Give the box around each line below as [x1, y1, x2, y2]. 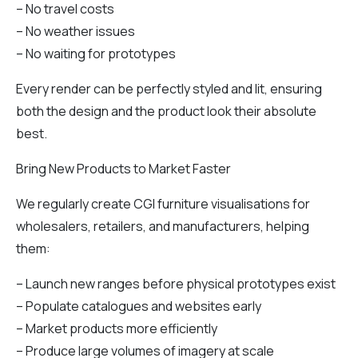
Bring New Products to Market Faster [16, 159, 231, 177]
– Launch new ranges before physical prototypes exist [16, 274, 336, 292]
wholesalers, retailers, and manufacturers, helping [16, 217, 309, 235]
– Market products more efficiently [16, 319, 217, 337]
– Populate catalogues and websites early [16, 296, 261, 315]
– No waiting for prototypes [16, 44, 176, 62]
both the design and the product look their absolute [16, 101, 316, 120]
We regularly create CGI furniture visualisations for [16, 194, 310, 213]
